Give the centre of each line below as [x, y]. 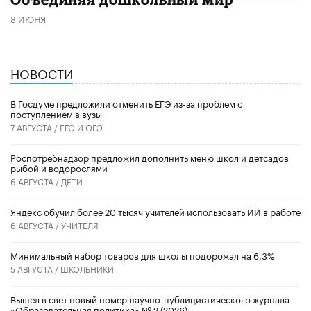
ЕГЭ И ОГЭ [81, 126]
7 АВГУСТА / [35, 126]
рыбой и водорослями [59, 167]
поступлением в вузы [56, 113]
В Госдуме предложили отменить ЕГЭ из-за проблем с [126, 102]
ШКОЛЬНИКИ [87, 268]
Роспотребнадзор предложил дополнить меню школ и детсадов [150, 157]
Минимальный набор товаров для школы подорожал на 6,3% [142, 254]
